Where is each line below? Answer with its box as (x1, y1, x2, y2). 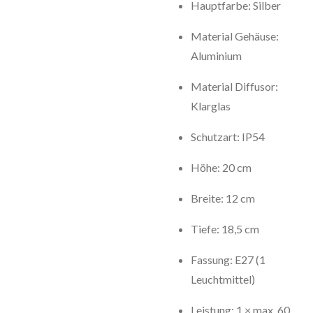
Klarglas (191, 99, 231, 112)
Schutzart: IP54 (191, 130, 265, 143)
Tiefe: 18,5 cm (191, 222, 259, 235)
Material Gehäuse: (191, 29, 279, 43)
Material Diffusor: (191, 80, 278, 93)
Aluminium (191, 49, 242, 62)
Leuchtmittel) (191, 272, 255, 286)
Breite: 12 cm (191, 191, 255, 205)
